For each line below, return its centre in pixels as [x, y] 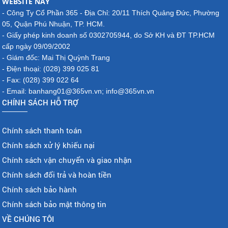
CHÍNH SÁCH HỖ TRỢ [40, 102]
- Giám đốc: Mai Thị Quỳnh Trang [56, 57]
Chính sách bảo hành [40, 189]
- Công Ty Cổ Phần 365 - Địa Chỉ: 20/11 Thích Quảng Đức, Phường [111, 12]
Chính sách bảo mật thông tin [54, 204]
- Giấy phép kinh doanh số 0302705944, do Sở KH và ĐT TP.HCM [109, 35]
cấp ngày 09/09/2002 [36, 46]
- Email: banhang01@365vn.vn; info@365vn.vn [78, 91]
